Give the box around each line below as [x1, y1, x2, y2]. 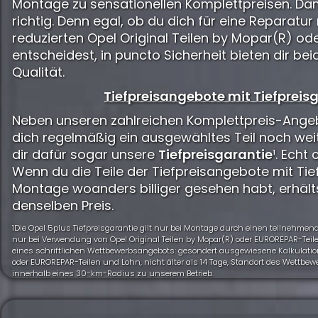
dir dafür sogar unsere [12, 146, 158, 163]
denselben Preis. [12, 197, 114, 214]
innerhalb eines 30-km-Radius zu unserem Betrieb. [12, 268, 214, 280]
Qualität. [12, 63, 65, 81]
